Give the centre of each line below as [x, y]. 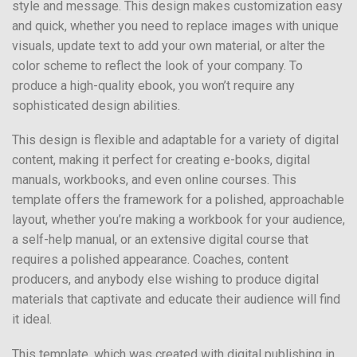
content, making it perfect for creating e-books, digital [161, 160]
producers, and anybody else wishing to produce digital [165, 280]
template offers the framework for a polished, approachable [178, 200]
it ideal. [32, 320]
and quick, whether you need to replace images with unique [175, 25]
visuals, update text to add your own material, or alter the [169, 45]
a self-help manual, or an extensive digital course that [160, 240]
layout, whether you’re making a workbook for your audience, [178, 220]
